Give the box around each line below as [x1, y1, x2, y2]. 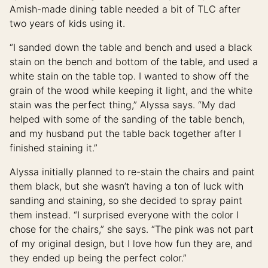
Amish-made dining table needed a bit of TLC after [10, 3, 240, 16]
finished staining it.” [10, 142, 98, 154]
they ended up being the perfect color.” [10, 252, 187, 264]
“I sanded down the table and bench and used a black [10, 41, 252, 54]
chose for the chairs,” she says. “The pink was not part [10, 223, 254, 236]
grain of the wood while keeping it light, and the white [10, 84, 252, 97]
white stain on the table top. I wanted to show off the [10, 70, 249, 83]
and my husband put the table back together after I [10, 127, 241, 140]
